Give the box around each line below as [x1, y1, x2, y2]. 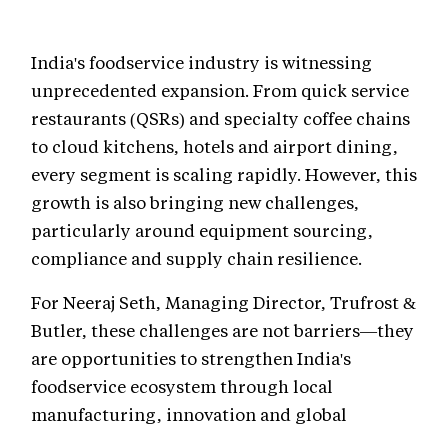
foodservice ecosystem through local [31, 375, 333, 398]
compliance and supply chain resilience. [31, 247, 362, 270]
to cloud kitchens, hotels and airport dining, [31, 135, 398, 158]
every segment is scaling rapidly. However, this [31, 163, 417, 186]
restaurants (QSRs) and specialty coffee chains [31, 107, 410, 130]
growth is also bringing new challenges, [31, 191, 359, 214]
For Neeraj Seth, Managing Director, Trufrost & [31, 291, 416, 314]
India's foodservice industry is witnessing [31, 51, 372, 74]
